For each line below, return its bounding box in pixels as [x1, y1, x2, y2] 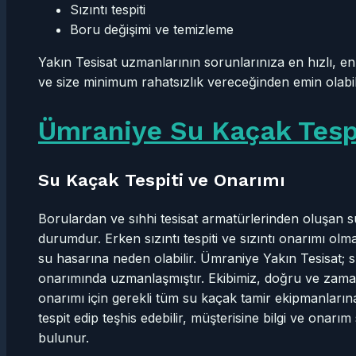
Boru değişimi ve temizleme [70, 21, 234, 38]
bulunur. [38, 329, 89, 346]
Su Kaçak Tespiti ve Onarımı [38, 169, 285, 190]
